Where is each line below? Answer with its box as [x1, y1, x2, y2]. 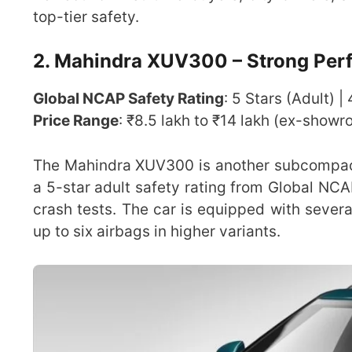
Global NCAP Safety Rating [33, 90, 224, 108]
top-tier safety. [33, 7, 139, 26]
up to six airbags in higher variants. [33, 222, 280, 240]
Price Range [33, 112, 119, 130]
